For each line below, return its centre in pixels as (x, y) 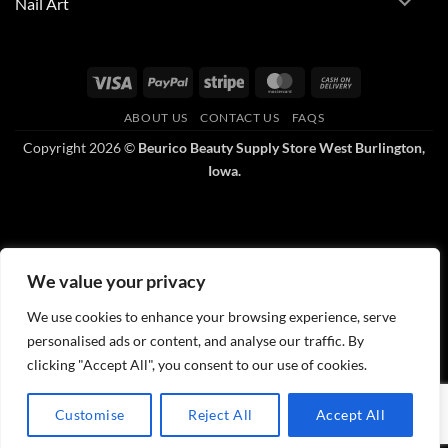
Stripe (261, 80)
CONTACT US (240, 117)
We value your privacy (116, 281)
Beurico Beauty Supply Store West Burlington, (281, 147)
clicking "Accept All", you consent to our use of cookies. (197, 364)
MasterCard (336, 80)
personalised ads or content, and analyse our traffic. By (195, 340)
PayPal (208, 80)
